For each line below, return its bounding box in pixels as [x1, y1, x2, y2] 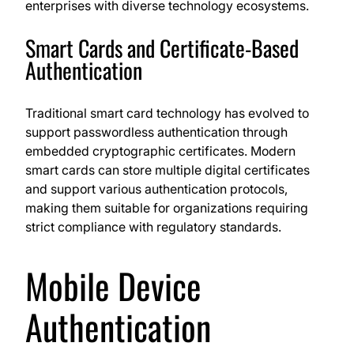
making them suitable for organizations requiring [25, 200, 308, 217]
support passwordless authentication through [25, 124, 288, 141]
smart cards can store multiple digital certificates [25, 162, 310, 179]
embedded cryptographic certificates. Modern [25, 143, 296, 160]
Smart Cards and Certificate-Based [25, 32, 299, 65]
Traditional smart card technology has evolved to [25, 105, 309, 122]
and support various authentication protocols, [25, 181, 288, 198]
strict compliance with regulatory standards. [25, 219, 281, 235]
